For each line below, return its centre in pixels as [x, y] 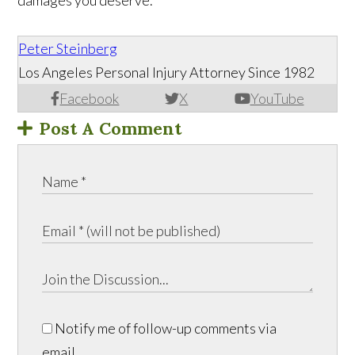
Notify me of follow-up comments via [165, 328]
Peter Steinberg [68, 49]
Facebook [90, 99]
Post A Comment [111, 129]
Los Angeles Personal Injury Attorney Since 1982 [167, 73]
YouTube [277, 99]
